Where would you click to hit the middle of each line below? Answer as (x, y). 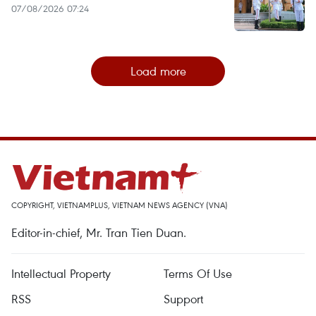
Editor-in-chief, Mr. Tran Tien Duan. (99, 233)
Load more (158, 71)
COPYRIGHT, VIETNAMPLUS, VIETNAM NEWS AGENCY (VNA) (120, 205)
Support (183, 299)
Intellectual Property (61, 274)
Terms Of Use (198, 274)
